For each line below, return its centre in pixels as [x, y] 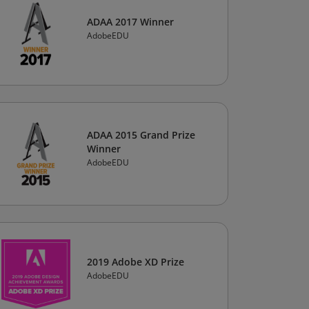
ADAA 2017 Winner [130, 22]
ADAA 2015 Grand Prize [141, 135]
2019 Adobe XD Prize [136, 262]
